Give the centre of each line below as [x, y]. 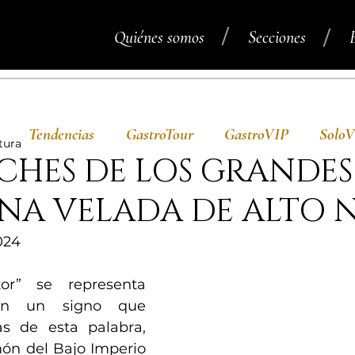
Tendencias [61, 134]
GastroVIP [256, 134]
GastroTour [159, 134]
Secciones [277, 37]
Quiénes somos [160, 37]
